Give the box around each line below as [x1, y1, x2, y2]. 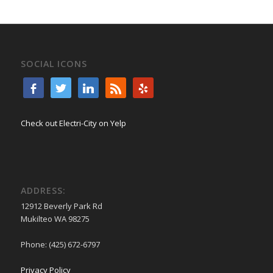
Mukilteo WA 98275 [20, 213, 90, 225]
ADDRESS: [20, 185, 66, 197]
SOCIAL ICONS [20, 57, 87, 69]
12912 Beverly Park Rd [20, 200, 102, 212]
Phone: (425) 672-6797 [20, 239, 100, 250]
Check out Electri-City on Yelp [20, 117, 126, 129]
